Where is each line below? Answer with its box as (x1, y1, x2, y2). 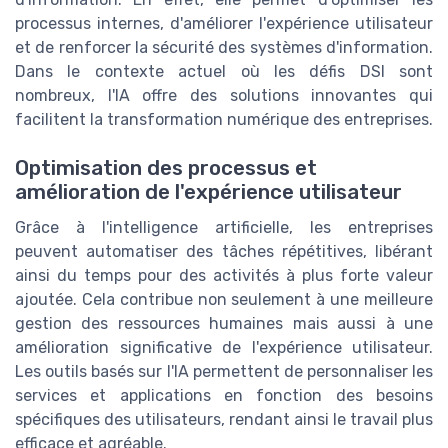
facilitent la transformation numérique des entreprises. (15, 109, 433, 129)
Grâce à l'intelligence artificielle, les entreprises (15, 218, 433, 238)
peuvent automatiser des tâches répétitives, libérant (15, 242, 433, 262)
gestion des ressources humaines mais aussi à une (15, 314, 433, 334)
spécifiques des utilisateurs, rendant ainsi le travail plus (15, 410, 433, 430)
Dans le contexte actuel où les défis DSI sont (15, 61, 433, 81)
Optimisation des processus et (15, 156, 317, 181)
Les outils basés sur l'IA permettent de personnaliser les (15, 362, 433, 382)
